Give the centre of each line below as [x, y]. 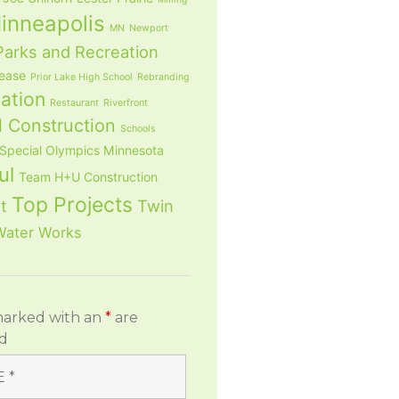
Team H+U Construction [88, 177]
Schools [138, 129]
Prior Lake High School [81, 77]
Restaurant [74, 103]
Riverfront [125, 103]
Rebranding [163, 77]
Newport [148, 28]
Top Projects [72, 205]
